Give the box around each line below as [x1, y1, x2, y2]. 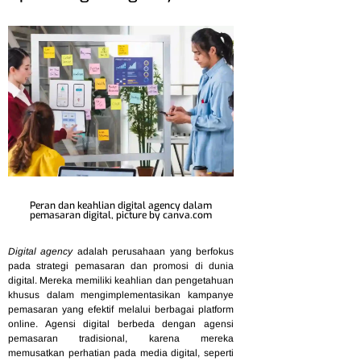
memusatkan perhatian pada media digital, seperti [8, 347, 234, 359]
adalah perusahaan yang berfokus [73, 246, 234, 258]
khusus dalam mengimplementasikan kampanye [8, 289, 234, 301]
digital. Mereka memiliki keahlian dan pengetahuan [8, 275, 234, 287]
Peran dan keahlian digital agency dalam [30, 199, 212, 213]
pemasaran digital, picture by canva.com [30, 209, 212, 222]
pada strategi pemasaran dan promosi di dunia [8, 260, 234, 272]
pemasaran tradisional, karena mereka [8, 333, 234, 345]
